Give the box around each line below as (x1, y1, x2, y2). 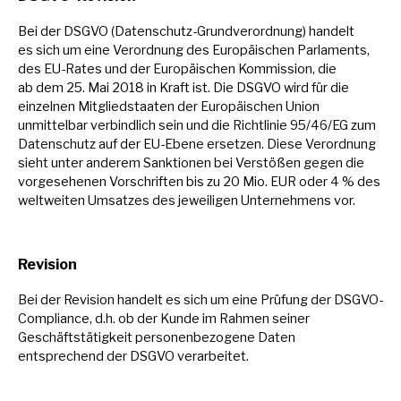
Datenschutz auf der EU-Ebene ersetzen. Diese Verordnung (18, 135, 376, 152)
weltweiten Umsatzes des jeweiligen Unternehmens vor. (18, 192, 355, 209)
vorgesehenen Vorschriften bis (18, 173, 207, 190)
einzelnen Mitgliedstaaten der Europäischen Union (18, 98, 320, 115)
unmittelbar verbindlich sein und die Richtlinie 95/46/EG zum (18, 116, 376, 133)
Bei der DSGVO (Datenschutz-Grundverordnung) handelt (18, 22, 354, 39)
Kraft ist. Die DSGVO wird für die (159, 79, 349, 96)
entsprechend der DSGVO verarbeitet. (18, 347, 249, 364)
